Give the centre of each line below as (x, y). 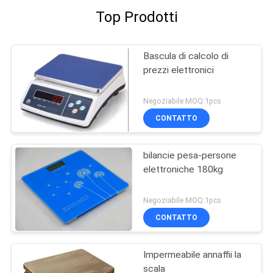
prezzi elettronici (179, 70)
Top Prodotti (136, 17)
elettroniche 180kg (183, 170)
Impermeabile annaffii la (193, 254)
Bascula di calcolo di (186, 56)
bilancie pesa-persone (190, 156)
